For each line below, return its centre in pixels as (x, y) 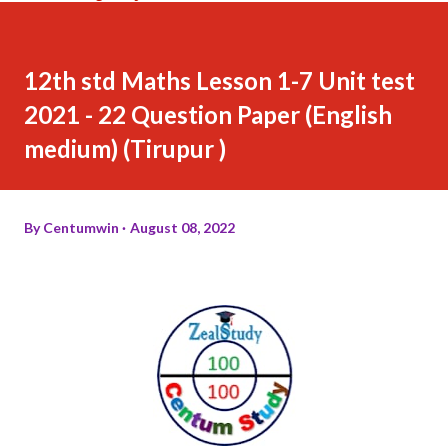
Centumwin (81, 227)
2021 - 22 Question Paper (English (208, 114)
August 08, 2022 (182, 227)
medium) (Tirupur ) (125, 148)
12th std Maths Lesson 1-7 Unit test (219, 80)
